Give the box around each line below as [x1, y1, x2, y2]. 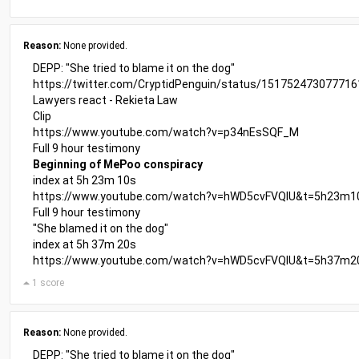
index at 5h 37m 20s [33, 238, 136, 251]
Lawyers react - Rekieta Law [33, 94, 178, 107]
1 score [29, 277, 64, 288]
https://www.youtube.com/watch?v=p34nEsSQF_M [33, 126, 299, 139]
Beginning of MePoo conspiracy [33, 158, 203, 171]
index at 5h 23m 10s [33, 174, 136, 187]
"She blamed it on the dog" [33, 222, 168, 235]
